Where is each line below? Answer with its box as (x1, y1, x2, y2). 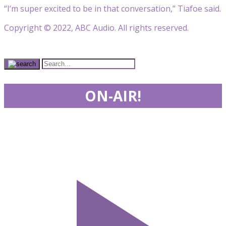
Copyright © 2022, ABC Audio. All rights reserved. (4, 22, 189, 33)
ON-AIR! (85, 86, 141, 105)
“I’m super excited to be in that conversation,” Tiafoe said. (4, 3, 221, 14)
